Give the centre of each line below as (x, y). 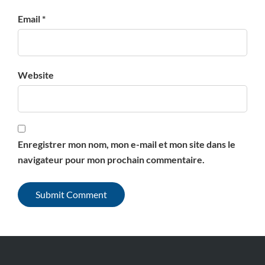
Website (36, 75)
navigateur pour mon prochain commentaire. (111, 159)
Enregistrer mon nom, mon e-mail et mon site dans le (127, 144)
